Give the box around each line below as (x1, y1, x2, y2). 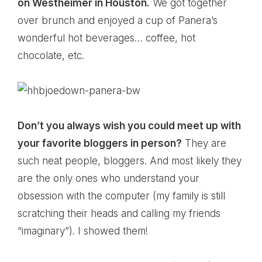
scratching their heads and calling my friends (18, 208, 220, 219)
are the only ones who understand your (18, 173, 199, 184)
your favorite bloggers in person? (18, 137, 182, 149)
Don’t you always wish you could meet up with (18, 120, 241, 132)
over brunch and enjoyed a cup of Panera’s (18, 15, 218, 26)
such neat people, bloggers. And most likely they (18, 155, 242, 167)
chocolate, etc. (18, 50, 84, 61)
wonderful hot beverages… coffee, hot (18, 32, 195, 44)
